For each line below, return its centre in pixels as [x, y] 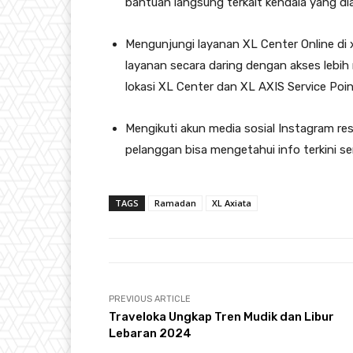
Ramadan [175, 203]
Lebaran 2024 [150, 334]
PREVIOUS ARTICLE [150, 299]
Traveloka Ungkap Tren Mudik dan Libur [221, 317]
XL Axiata [232, 203]
